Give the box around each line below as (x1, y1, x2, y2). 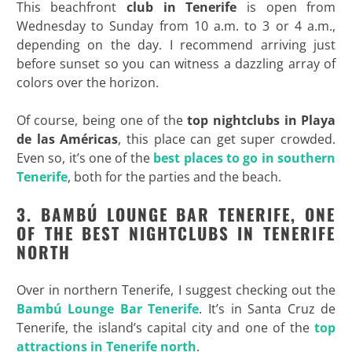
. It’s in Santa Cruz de (199, 299, 336, 317)
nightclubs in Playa (212, 111, 336, 129)
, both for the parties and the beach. (67, 167, 281, 185)
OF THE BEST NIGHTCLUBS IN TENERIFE (16, 220, 336, 245)
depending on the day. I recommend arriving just (16, 35, 336, 53)
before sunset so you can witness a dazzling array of (16, 54, 336, 72)
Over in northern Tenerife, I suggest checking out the (16, 280, 336, 299)
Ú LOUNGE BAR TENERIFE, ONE (86, 201, 336, 226)
